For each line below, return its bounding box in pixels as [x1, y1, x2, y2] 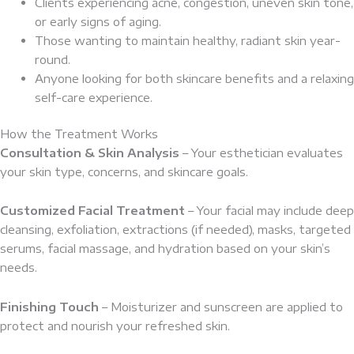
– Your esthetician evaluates [179, 145, 343, 160]
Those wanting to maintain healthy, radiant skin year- [34, 33, 341, 48]
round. [34, 52, 70, 67]
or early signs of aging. [34, 14, 161, 29]
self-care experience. [34, 90, 153, 105]
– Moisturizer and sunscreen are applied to [99, 299, 343, 314]
